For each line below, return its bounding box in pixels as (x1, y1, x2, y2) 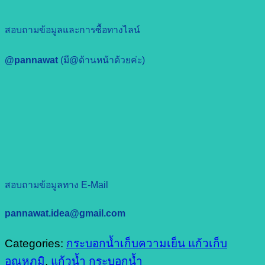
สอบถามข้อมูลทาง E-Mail (5, 180, 108, 190)
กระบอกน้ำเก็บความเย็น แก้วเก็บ (66, 237, 227, 250)
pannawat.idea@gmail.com (5, 208, 125, 218)
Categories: (5, 237, 66, 250)
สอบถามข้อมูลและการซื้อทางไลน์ (5, 24, 140, 35)
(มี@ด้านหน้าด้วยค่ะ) (60, 55, 145, 66)
